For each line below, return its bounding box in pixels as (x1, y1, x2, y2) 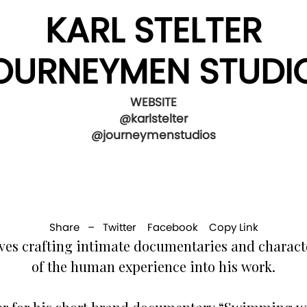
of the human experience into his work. (32, 256, 275, 275)
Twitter (102, 219, 136, 234)
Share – (49, 219, 103, 234)
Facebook (147, 219, 198, 234)
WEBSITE (130, 93, 177, 110)
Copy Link (208, 219, 258, 234)
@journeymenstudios (91, 126, 216, 143)
